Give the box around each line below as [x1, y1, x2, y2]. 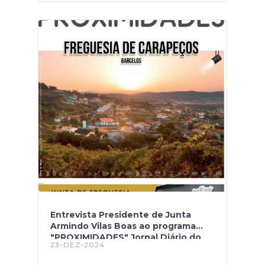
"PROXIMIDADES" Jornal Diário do [50, 232, 201, 243]
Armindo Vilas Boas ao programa [50, 221, 196, 231]
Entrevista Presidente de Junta [50, 209, 191, 220]
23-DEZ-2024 [50, 240, 105, 249]
